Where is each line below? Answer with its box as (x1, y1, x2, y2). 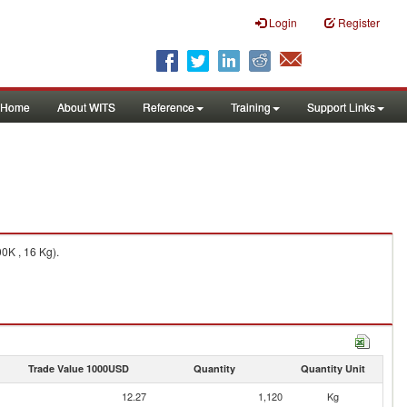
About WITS (57, 99, 115, 114)
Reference (143, 99, 194, 114)
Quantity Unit (300, 362, 365, 375)
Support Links (307, 99, 375, 114)
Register (338, 15, 380, 30)
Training (231, 99, 271, 114)
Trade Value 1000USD (27, 362, 129, 375)
